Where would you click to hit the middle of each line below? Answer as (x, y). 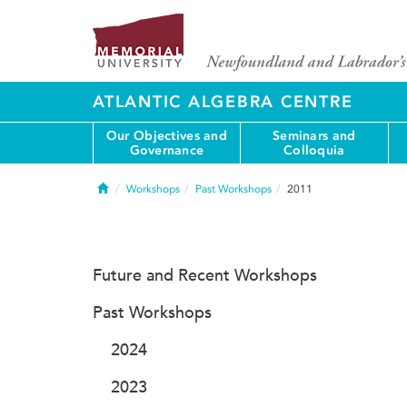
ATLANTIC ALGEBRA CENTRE (223, 102)
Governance (167, 150)
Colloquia (314, 150)
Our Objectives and (166, 135)
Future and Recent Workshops (205, 275)
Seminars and (314, 135)
